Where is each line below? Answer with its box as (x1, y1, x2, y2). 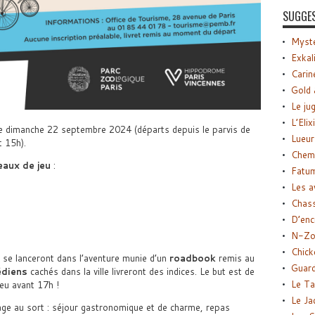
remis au (215, 251, 255, 264)
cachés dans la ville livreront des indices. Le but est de (27, 264, 255, 278)
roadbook (169, 251, 216, 264)
